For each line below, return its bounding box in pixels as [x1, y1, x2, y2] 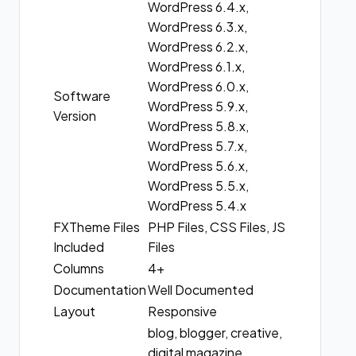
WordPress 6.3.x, [148, 18, 248, 35]
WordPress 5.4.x [148, 197, 247, 214]
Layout [53, 303, 96, 319]
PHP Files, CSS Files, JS [148, 219, 286, 235]
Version [53, 107, 97, 124]
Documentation [53, 281, 147, 298]
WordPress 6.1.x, [148, 58, 246, 75]
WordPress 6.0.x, [148, 78, 250, 95]
